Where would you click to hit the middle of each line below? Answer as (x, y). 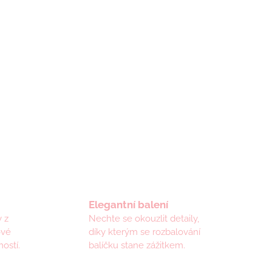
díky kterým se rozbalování (144, 232)
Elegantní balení (128, 205)
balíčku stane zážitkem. (137, 246)
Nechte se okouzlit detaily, (144, 219)
